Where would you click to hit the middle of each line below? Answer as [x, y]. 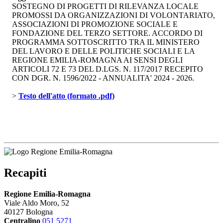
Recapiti [25, 172]
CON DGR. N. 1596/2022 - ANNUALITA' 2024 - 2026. [103, 78]
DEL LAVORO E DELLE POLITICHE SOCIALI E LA [103, 51]
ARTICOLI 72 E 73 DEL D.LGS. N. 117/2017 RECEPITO [108, 69]
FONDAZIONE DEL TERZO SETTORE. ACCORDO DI [107, 33]
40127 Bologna [28, 212]
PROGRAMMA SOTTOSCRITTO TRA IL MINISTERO [106, 42]
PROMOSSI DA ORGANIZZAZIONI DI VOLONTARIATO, [113, 15]
